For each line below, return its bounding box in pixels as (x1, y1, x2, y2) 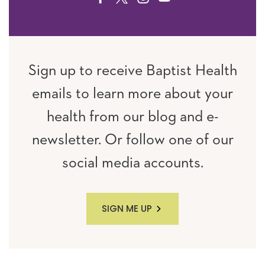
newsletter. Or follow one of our (31, 132, 234, 148)
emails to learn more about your (32, 86, 233, 102)
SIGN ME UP (102, 202, 152, 215)
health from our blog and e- (47, 109, 218, 125)
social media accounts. (62, 156, 203, 171)
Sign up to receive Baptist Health (28, 63, 237, 79)
